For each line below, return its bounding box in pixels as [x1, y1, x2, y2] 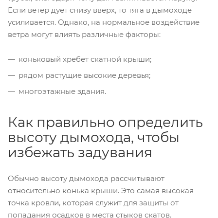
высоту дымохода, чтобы [8, 129, 180, 146]
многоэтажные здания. [18, 87, 106, 96]
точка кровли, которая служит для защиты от [8, 198, 179, 208]
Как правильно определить [8, 114, 203, 131]
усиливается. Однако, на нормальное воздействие [8, 18, 200, 27]
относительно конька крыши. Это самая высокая [8, 186, 194, 196]
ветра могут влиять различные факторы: [8, 30, 161, 39]
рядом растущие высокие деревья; [18, 71, 150, 80]
